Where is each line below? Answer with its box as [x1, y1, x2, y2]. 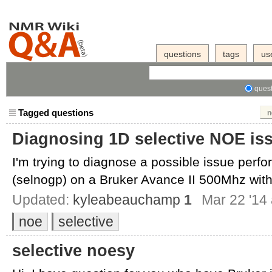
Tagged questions [18, 107, 93, 118]
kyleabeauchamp [73, 191, 180, 208]
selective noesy [12, 241, 135, 260]
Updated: [12, 191, 73, 208]
